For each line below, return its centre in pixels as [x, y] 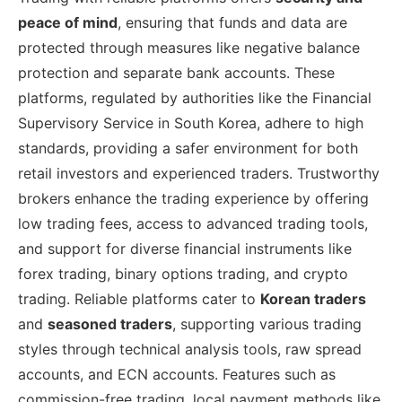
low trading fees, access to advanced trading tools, [193, 224]
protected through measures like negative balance [189, 48]
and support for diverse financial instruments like [185, 249]
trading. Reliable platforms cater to [139, 299]
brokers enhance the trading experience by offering [193, 199]
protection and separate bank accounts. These [176, 73]
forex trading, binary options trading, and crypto [183, 274]
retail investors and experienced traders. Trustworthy [199, 174]
